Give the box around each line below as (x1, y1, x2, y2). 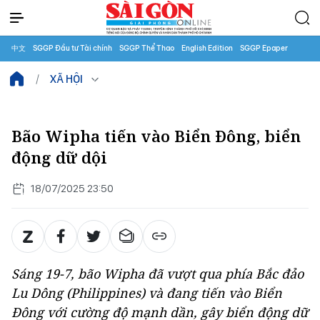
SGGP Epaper (240, 44, 288, 53)
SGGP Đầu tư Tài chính (33, 44, 112, 53)
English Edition (181, 44, 233, 53)
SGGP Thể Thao (119, 44, 174, 53)
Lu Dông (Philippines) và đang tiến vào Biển (11, 284, 282, 301)
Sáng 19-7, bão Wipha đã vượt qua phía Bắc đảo (11, 265, 304, 282)
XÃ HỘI (50, 72, 83, 86)
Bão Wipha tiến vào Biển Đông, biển (11, 126, 301, 146)
